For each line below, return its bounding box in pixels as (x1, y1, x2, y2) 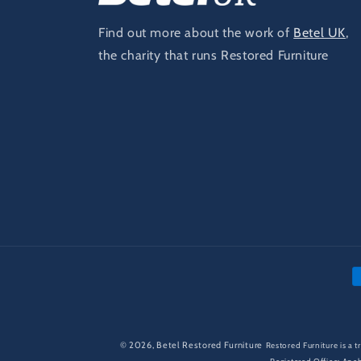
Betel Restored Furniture (156, 339, 263, 351)
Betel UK (293, 25, 346, 41)
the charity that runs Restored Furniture (98, 48, 330, 64)
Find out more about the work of (98, 25, 294, 41)
